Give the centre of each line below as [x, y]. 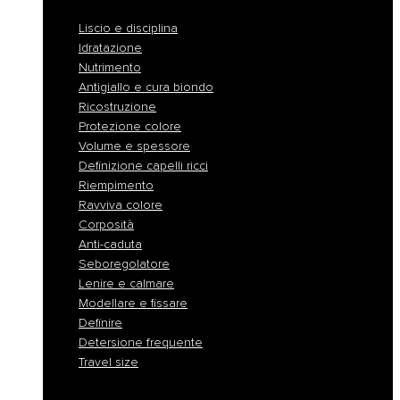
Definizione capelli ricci [143, 165]
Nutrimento [110, 67]
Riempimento [116, 185]
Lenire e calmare [126, 283]
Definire [100, 322]
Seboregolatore [124, 263]
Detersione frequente [141, 342]
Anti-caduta [110, 244]
